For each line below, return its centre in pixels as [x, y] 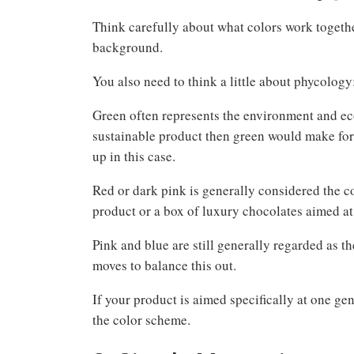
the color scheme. [144, 319]
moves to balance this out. [167, 265]
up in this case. [134, 156]
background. [130, 47]
